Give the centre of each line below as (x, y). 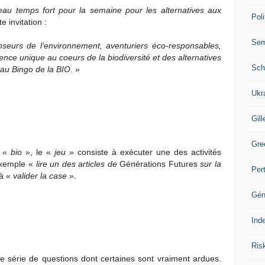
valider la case (41, 176)
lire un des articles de (78, 164)
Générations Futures (159, 164)
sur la (209, 164)
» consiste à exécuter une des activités (145, 152)
